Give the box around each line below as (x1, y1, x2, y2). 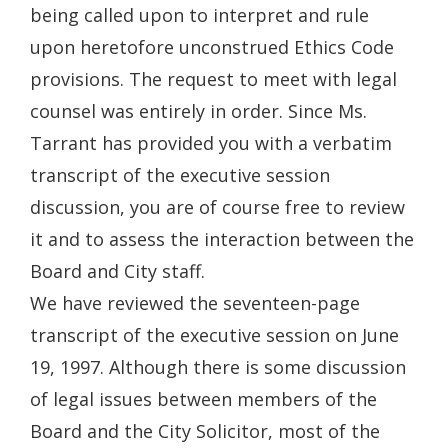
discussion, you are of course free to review (30, 195, 405, 219)
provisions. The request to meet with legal (30, 67, 397, 91)
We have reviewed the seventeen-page (30, 291, 360, 315)
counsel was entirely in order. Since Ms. (30, 99, 367, 123)
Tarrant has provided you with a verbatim (30, 131, 392, 155)
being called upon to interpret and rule (30, 3, 369, 27)
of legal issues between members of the (30, 387, 377, 411)
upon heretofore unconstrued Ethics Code (30, 35, 394, 59)
